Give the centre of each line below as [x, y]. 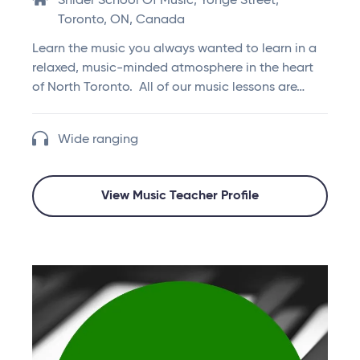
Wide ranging [98, 140]
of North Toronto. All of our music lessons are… [168, 88]
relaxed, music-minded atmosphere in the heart [173, 69]
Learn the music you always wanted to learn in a [174, 49]
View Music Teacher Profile [180, 196]
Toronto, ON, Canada [121, 20]
